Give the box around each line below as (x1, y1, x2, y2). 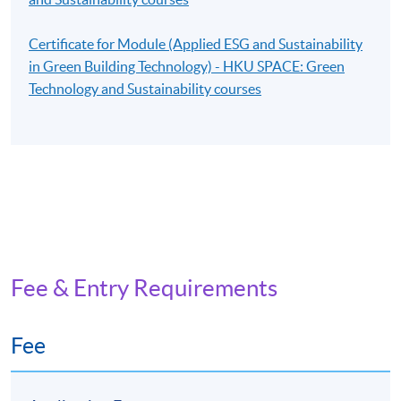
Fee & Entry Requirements (11, 274, 277, 301)
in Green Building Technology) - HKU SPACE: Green (29, 57, 346, 74)
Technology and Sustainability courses (29, 80, 262, 97)
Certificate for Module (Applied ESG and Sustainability (29, 35, 363, 52)
